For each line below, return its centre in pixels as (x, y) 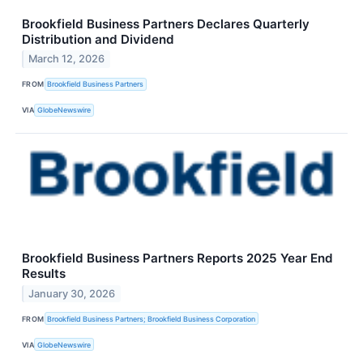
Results (44, 273)
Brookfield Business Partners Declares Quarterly (166, 23)
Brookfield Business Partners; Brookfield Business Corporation (152, 318)
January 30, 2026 (72, 293)
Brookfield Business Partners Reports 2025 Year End (177, 258)
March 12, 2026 (67, 59)
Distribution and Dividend (98, 39)
